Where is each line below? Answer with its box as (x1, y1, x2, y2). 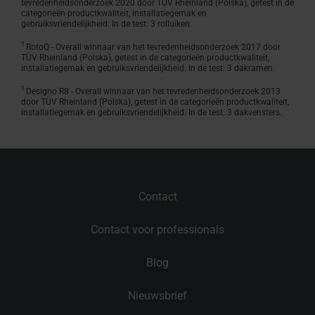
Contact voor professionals (91, 222, 224, 236)
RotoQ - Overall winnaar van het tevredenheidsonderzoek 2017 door (26, 41, 281, 52)
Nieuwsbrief (128, 288, 187, 302)
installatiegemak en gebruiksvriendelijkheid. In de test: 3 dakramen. (21, 63, 275, 73)
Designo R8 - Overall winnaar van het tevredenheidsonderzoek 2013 (26, 86, 281, 96)
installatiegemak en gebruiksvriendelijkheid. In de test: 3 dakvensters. (21, 107, 282, 117)
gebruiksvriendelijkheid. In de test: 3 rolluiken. (21, 18, 192, 29)
